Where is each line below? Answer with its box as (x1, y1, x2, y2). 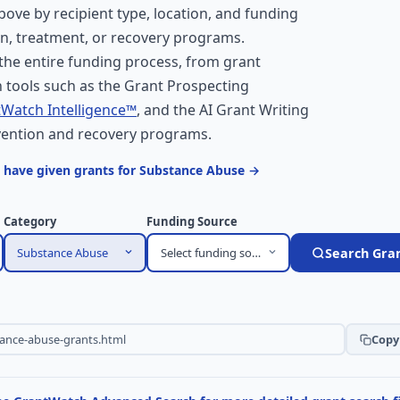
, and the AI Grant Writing (137, 100, 309, 120)
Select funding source (160, 244, 275, 261)
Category (3, 213, 56, 229)
